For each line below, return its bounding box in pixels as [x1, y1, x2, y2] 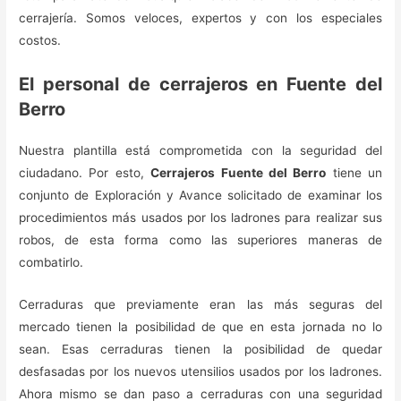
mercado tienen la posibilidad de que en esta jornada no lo [19, 319, 382, 334]
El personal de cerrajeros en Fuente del [19, 73, 382, 95]
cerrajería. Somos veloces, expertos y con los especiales [19, 11, 382, 26]
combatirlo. [19, 254, 84, 269]
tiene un [326, 165, 382, 180]
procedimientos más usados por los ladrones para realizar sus [19, 209, 382, 225]
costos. [19, 33, 62, 48]
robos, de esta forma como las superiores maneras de [19, 232, 382, 247]
